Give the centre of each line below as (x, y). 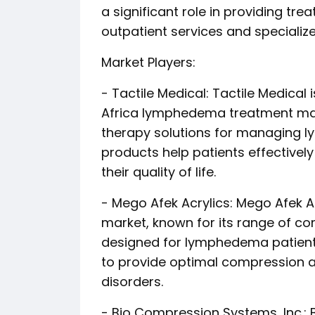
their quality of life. (159, 172)
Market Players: (148, 62)
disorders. (132, 282)
